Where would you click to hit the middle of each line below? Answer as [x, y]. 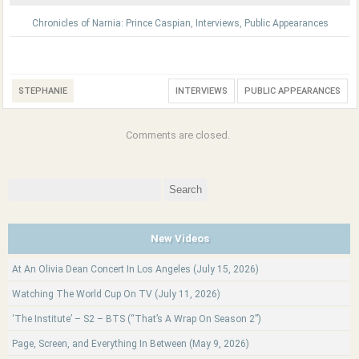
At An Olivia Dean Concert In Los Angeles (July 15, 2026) [135, 269]
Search [22, 184]
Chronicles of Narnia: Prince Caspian [111, 23]
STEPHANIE [43, 91]
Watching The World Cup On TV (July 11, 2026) [116, 294]
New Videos [180, 238]
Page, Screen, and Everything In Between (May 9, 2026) [131, 344]
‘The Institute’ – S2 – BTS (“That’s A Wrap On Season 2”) [137, 319]
